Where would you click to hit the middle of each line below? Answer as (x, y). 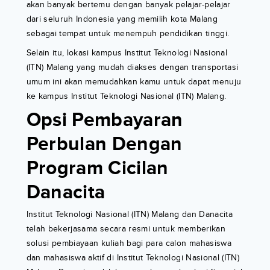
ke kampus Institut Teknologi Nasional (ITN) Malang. (126, 96)
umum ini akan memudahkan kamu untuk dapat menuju (134, 82)
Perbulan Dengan (104, 145)
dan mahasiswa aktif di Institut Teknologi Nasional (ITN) (133, 258)
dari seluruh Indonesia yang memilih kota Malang (122, 19)
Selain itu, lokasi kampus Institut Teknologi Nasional (127, 53)
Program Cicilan (97, 169)
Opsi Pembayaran (105, 121)
